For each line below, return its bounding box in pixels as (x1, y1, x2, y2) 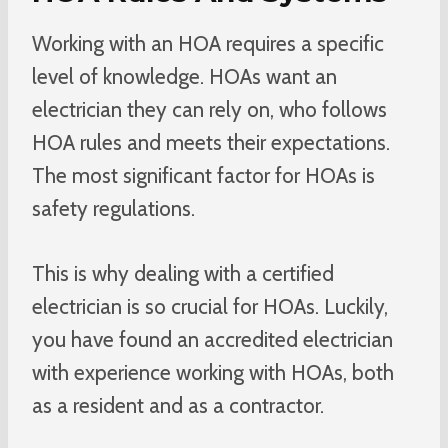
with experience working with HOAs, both (32, 359, 394, 385)
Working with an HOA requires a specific (32, 30, 384, 56)
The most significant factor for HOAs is (32, 162, 375, 188)
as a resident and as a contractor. (32, 392, 324, 418)
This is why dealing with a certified (32, 260, 334, 286)
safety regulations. (32, 195, 195, 221)
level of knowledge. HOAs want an (32, 63, 337, 89)
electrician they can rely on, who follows (32, 96, 387, 122)
